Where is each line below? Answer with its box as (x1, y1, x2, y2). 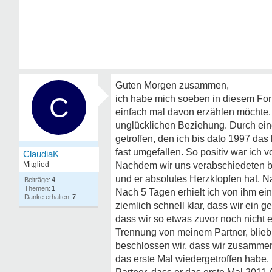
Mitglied (23, 160, 49, 169)
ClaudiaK (23, 149, 59, 159)
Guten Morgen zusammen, (115, 80, 229, 90)
